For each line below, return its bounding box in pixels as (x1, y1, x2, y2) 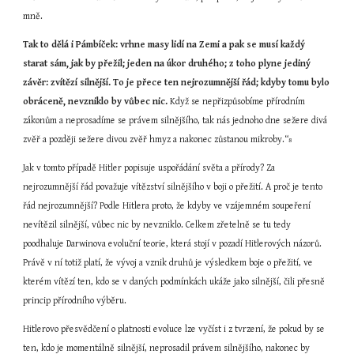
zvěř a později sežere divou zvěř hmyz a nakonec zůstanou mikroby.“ (23, 134, 289, 145)
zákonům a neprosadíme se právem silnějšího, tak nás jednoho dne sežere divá (23, 115, 328, 126)
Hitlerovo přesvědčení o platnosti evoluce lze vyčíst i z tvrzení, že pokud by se (23, 324, 326, 334)
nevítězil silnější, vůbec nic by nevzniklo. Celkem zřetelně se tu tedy (23, 220, 292, 230)
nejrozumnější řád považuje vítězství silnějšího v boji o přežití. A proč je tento (23, 182, 323, 192)
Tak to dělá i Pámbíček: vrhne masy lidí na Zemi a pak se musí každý (23, 40, 306, 50)
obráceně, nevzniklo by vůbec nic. (23, 96, 171, 107)
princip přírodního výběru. (23, 296, 127, 306)
